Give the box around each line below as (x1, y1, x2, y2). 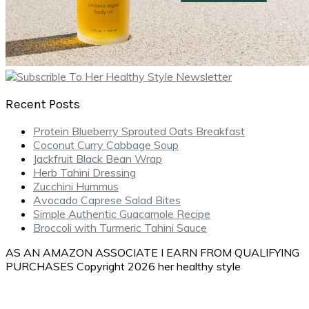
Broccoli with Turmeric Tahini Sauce (33, 221, 207, 235)
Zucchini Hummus (33, 179, 119, 194)
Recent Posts (6, 96, 80, 112)
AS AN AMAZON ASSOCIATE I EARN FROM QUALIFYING (6, 246, 299, 260)
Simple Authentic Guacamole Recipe (33, 207, 210, 221)
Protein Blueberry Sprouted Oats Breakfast (33, 124, 245, 139)
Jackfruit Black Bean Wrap (33, 152, 162, 166)
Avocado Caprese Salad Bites (33, 193, 181, 208)
